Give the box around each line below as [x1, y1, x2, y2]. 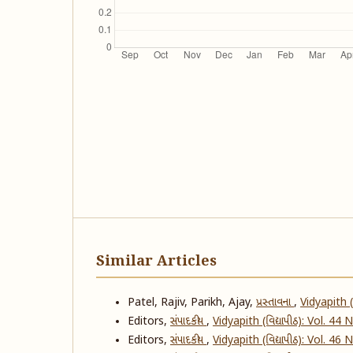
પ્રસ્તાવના [256, 295, 294, 310]
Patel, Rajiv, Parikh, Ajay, [128, 295, 256, 310]
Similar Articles [96, 251, 217, 272]
